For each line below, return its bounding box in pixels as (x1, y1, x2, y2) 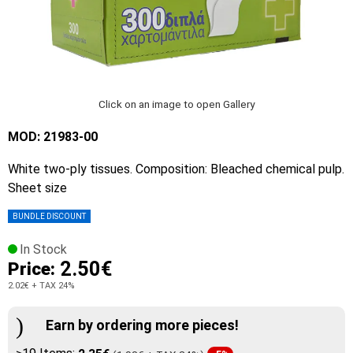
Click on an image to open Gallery (98, 98, 255, 111)
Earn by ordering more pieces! (46, 316, 239, 333)
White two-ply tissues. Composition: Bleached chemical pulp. (8, 162, 344, 177)
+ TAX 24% (29, 281, 75, 292)
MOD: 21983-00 (8, 129, 98, 145)
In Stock (20, 242, 67, 258)
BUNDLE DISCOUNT (13, 212, 86, 221)
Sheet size (8, 180, 67, 196)
